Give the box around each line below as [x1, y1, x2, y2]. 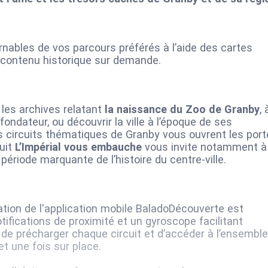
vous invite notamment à [142, 141, 267, 154]
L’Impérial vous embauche [15, 141, 142, 154]
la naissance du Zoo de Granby [102, 103, 260, 116]
